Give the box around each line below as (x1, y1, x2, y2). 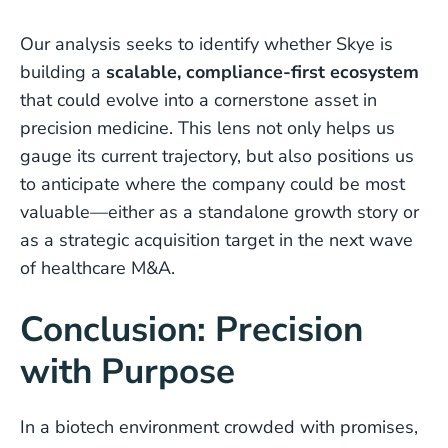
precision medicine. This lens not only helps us (20, 116, 395, 140)
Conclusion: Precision (20, 306, 363, 353)
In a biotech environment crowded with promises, (20, 415, 418, 439)
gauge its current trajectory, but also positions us (20, 144, 414, 168)
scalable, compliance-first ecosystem (106, 60, 419, 84)
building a (20, 60, 106, 84)
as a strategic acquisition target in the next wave (20, 228, 413, 252)
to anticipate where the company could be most (20, 172, 405, 196)
